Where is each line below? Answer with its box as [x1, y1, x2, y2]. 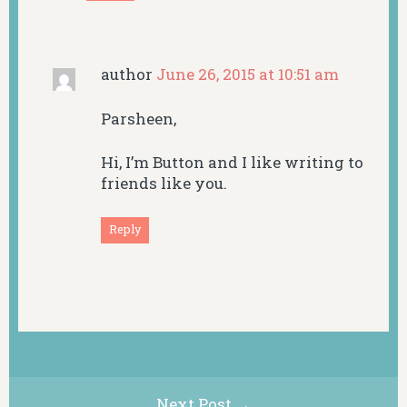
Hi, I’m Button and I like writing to [100, 152, 363, 174]
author [100, 64, 156, 85]
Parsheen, [100, 107, 176, 129]
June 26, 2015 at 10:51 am [155, 64, 339, 85]
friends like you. [100, 173, 227, 194]
